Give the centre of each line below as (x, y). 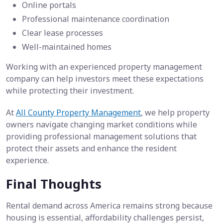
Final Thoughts (54, 184)
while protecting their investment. (70, 91)
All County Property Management (78, 113)
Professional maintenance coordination (96, 19)
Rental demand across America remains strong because (109, 206)
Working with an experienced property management (104, 67)
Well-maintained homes (67, 47)
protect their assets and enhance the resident (91, 149)
